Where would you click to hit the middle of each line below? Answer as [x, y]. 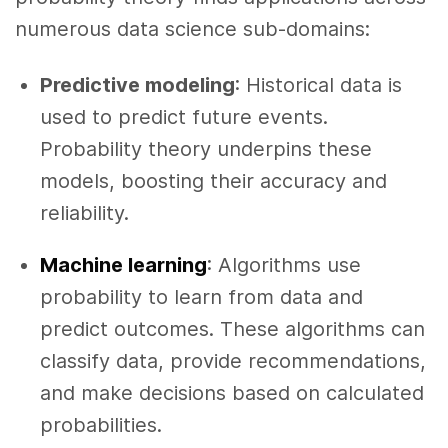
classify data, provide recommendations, [233, 361]
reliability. [84, 213]
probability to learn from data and [201, 297]
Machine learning [123, 265]
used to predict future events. [184, 117]
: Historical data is [318, 85]
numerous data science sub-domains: [193, 28]
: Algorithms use [284, 265]
